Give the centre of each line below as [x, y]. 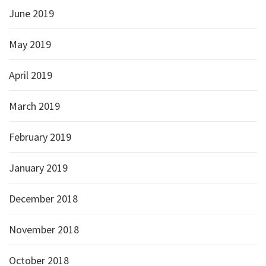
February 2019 [40, 137]
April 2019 [31, 75]
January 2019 [38, 168]
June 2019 [31, 13]
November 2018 [44, 229]
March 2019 [34, 106]
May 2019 [30, 44]
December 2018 [43, 199]
